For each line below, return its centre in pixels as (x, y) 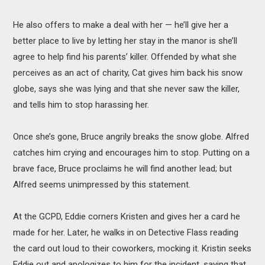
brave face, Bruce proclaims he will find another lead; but (123, 169)
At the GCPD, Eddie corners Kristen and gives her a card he (127, 217)
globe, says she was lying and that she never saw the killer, (127, 89)
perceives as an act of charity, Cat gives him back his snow (128, 73)
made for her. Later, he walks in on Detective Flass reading (126, 233)
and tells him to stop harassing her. (81, 105)
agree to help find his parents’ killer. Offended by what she (125, 57)
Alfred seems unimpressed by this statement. (102, 185)
